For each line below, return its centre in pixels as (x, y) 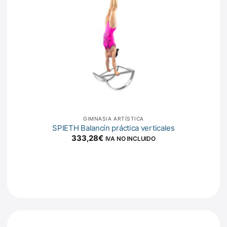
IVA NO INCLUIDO (130, 139)
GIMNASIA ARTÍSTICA (113, 119)
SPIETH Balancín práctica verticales (113, 128)
